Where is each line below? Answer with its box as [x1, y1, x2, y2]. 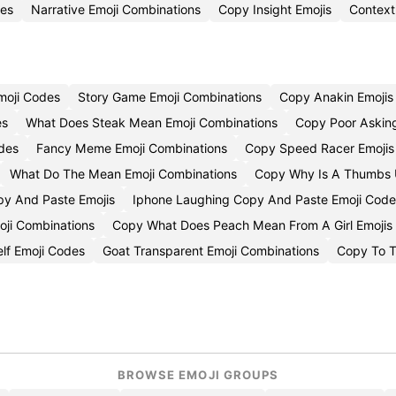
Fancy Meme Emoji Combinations [36, 141, 227, 156]
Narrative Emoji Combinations [31, 2, 201, 17]
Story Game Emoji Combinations [78, 89, 262, 104]
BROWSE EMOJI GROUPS [118, 368, 278, 382]
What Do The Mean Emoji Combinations [10, 166, 237, 181]
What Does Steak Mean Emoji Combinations [26, 115, 278, 130]
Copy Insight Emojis [218, 2, 331, 17]
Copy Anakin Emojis [279, 89, 393, 104]
